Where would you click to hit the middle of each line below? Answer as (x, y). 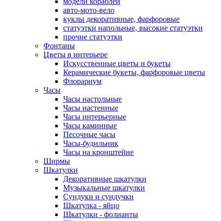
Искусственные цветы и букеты (117, 63)
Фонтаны (59, 46)
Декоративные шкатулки (105, 179)
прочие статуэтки (93, 37)
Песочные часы (89, 134)
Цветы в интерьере (75, 55)
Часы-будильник (91, 143)
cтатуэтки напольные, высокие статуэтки (133, 28)
